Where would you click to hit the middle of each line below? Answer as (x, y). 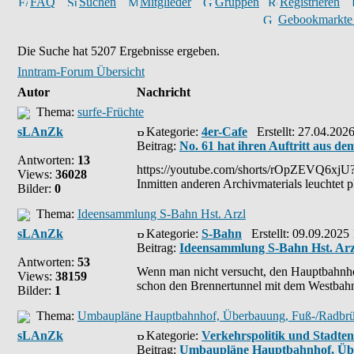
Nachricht (164, 92)
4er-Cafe (224, 132)
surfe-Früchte (111, 112)
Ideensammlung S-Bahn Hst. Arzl (162, 214)
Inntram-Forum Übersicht (81, 72)
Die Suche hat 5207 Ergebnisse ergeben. (119, 51)
